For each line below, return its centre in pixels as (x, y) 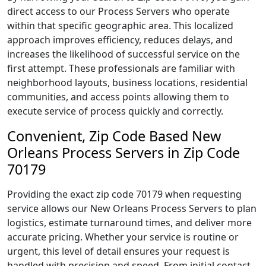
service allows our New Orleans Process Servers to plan (132, 208)
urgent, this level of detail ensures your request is (118, 251)
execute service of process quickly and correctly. (115, 111)
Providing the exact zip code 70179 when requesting (124, 194)
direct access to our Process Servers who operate (118, 11)
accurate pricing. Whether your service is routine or (123, 237)
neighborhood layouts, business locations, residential (127, 83)
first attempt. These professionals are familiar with (121, 68)
